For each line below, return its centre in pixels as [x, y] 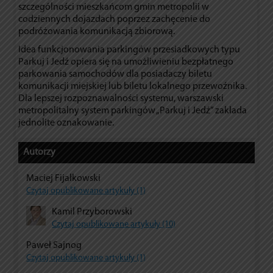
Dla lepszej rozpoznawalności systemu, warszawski [121, 98]
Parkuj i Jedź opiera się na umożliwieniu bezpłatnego [126, 62]
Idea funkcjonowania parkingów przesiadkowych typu [129, 50]
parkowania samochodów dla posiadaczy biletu [115, 74]
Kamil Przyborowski [92, 212]
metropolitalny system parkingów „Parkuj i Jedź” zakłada [133, 111]
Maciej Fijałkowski [64, 178]
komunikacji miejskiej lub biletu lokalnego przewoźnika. [133, 86]
